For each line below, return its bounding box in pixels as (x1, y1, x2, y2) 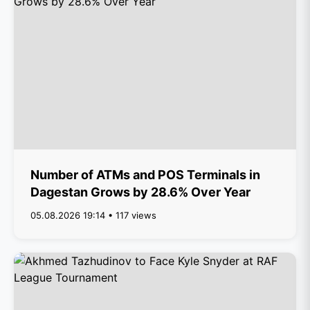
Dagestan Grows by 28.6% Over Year (30, 185, 250, 199)
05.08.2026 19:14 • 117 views (30, 210, 156, 221)
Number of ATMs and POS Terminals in (30, 167, 260, 182)
